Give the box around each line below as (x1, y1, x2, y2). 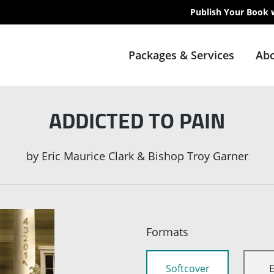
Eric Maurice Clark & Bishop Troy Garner (41, 149, 248, 164)
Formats (146, 224, 188, 240)
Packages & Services (128, 48, 234, 62)
